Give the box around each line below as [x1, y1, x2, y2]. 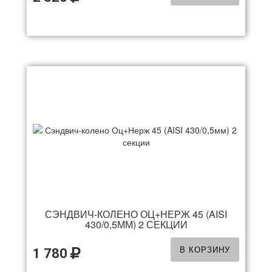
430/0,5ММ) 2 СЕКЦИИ [84, 217, 188, 231]
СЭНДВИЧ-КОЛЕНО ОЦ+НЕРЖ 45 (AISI [45, 207, 227, 221]
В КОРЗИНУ [180, 243, 230, 255]
